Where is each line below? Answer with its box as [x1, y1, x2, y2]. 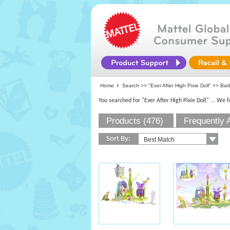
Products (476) [106, 116, 163, 126]
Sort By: [106, 135, 130, 143]
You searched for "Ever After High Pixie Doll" [99, 98, 209, 104]
